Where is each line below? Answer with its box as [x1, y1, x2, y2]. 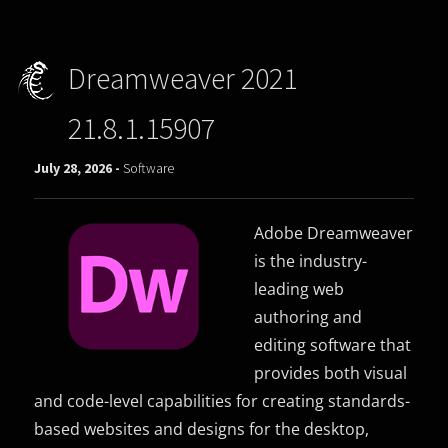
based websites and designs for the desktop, [34, 417, 370, 440]
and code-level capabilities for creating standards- [34, 389, 411, 412]
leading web [254, 277, 345, 300]
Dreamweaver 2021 [67, 58, 297, 97]
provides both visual [254, 361, 408, 384]
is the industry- [254, 249, 368, 272]
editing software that [254, 333, 412, 356]
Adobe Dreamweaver [254, 221, 414, 244]
